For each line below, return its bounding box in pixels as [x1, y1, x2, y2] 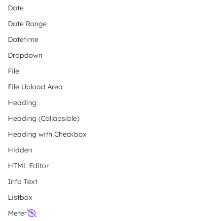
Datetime [8, 35, 38, 44]
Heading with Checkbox [8, 130, 87, 139]
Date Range [8, 19, 47, 28]
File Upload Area [8, 82, 63, 91]
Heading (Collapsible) [8, 114, 79, 123]
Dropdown [8, 51, 42, 60]
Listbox [8, 193, 33, 202]
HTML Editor [8, 161, 49, 170]
